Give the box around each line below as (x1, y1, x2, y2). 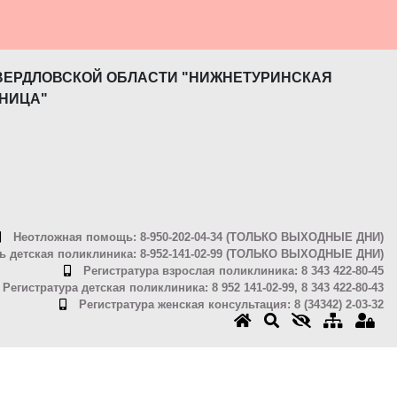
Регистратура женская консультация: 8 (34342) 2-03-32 (75, 298, 384, 311)
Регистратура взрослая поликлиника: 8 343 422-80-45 (80, 264, 384, 277)
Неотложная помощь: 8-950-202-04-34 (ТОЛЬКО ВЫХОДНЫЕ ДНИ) (10, 230, 384, 244)
